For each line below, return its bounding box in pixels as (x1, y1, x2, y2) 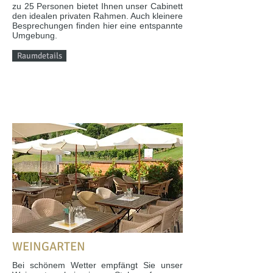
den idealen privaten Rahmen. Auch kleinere (12, 11, 183, 21)
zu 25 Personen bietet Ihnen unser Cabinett (12, 1, 183, 11)
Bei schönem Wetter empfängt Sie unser (12, 260, 183, 270)
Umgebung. (12, 30, 57, 40)
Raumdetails (16, 51, 62, 61)
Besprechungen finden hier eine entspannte (12, 21, 183, 30)
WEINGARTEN (12, 239, 85, 254)
